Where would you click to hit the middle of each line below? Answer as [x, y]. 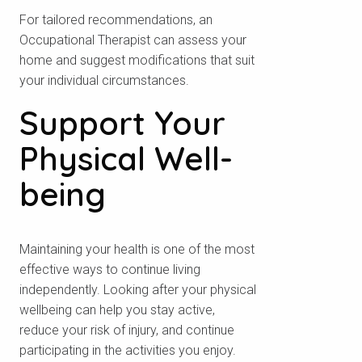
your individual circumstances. [104, 81]
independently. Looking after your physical [138, 289]
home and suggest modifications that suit [137, 61]
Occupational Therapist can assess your [133, 40]
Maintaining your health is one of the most [137, 249]
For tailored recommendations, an [116, 20]
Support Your [122, 123]
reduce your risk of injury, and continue [127, 330]
